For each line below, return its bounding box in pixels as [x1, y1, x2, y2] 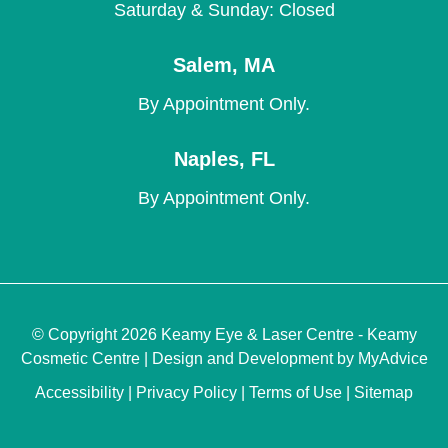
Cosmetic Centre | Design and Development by [20, 350, 358, 368]
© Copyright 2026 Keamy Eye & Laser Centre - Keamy [31, 326, 417, 344]
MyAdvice [357, 350, 428, 368]
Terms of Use [249, 384, 342, 402]
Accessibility [35, 384, 124, 402]
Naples [173, 147, 239, 170]
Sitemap [354, 384, 413, 402]
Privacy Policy [136, 384, 237, 402]
